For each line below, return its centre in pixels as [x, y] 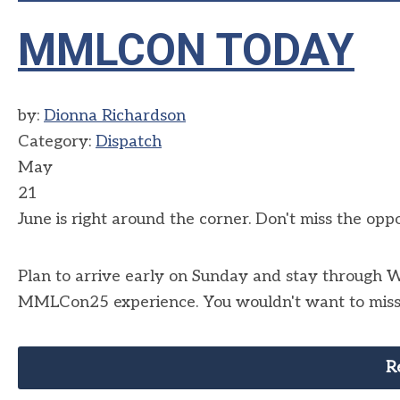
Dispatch [129, 142]
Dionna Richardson [115, 116]
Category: [57, 142]
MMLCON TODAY [186, 50]
